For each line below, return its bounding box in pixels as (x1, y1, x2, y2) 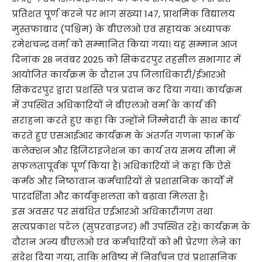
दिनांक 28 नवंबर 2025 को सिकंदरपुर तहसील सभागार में (12, 53, 241, 66)
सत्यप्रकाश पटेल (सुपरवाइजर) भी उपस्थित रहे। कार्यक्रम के (12, 220, 250, 233)
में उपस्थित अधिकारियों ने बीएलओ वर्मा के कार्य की (12, 99, 216, 112)
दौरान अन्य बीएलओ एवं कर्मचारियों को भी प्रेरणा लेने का (12, 236, 241, 249)
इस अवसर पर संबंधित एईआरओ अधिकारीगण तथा (12, 205, 213, 218)
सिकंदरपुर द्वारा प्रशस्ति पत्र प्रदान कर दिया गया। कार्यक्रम (12, 84, 242, 96)
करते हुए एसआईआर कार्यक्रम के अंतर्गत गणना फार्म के (12, 129, 235, 142)
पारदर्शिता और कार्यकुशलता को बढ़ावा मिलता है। (12, 190, 208, 203)
